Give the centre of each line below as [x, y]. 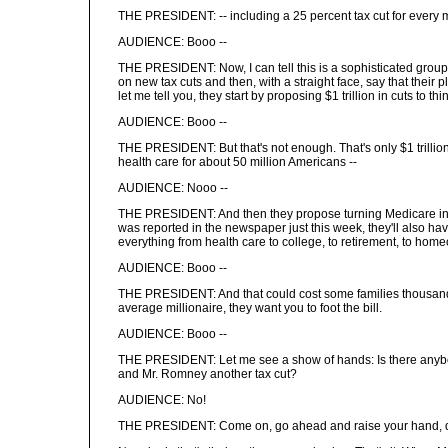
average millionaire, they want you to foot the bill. [250, 308]
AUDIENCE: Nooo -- [173, 188]
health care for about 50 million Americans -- [237, 162]
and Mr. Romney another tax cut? [207, 374]
